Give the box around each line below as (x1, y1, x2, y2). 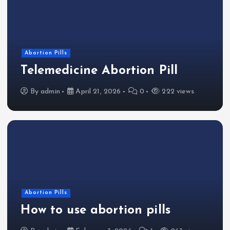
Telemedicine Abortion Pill (21, 64, 178, 77)
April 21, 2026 (73, 87, 121, 95)
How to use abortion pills (21, 204, 170, 217)
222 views (160, 87, 194, 95)
